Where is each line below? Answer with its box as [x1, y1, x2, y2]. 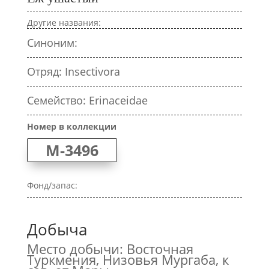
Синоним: [26, 35, 77, 50]
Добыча [26, 219, 87, 240]
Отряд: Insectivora [26, 64, 120, 79]
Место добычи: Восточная [26, 240, 193, 258]
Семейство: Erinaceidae [26, 93, 148, 107]
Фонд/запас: [26, 180, 77, 191]
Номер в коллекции [26, 121, 116, 132]
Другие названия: [26, 17, 101, 28]
